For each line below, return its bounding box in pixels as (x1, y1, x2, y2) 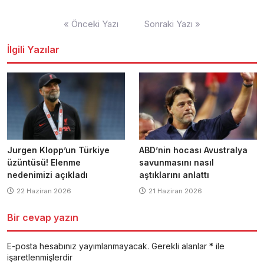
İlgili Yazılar (7, 44, 60, 56)
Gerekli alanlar (151, 240, 209, 251)
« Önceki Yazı (64, 18, 118, 30)
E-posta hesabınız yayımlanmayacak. (7, 240, 149, 251)
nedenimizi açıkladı (7, 169, 88, 180)
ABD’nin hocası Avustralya (139, 144, 247, 155)
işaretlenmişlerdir (7, 252, 72, 262)
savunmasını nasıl (139, 157, 214, 167)
